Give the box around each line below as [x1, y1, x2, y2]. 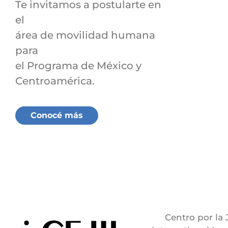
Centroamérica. [15, 75, 95, 88]
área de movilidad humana [15, 29, 155, 42]
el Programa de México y [15, 60, 141, 72]
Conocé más [31, 110, 83, 120]
